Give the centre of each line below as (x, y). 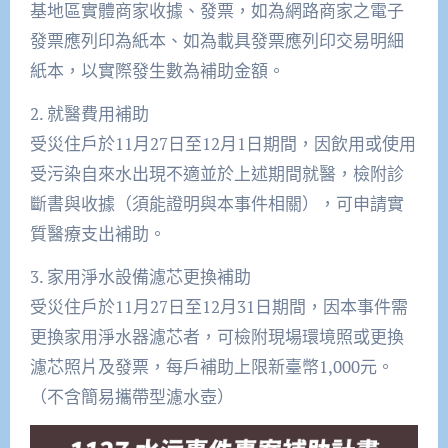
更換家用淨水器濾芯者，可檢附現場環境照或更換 (216, 337)
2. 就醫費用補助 (89, 114)
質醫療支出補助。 (97, 234)
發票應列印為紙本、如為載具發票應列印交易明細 (216, 41)
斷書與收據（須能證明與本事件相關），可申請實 (216, 204)
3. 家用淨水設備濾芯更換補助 (140, 277)
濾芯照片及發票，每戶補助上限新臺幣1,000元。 (211, 367)
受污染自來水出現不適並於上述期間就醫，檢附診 (216, 174)
